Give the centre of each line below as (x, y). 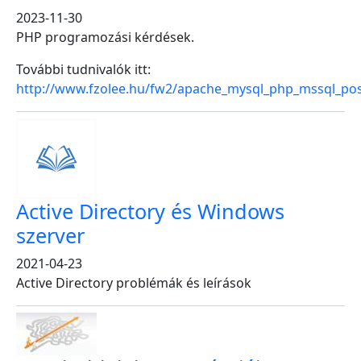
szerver (50, 235)
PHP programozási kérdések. (105, 37)
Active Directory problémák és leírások (134, 283)
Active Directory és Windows (150, 211)
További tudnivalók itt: (83, 69)
